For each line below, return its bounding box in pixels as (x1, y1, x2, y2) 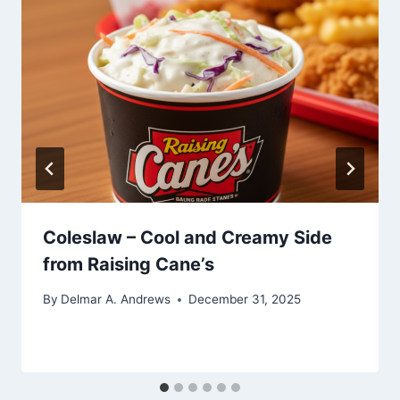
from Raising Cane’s (43, 254, 214, 276)
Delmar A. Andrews (61, 292, 171, 307)
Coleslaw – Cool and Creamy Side (43, 227, 332, 249)
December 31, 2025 (188, 292, 302, 307)
